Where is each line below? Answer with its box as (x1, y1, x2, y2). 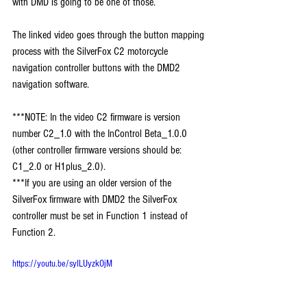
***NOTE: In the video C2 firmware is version (12, 111, 183, 124)
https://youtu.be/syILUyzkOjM (12, 258, 112, 270)
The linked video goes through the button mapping (12, 29, 207, 42)
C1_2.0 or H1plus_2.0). (12, 160, 108, 173)
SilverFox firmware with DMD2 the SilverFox (12, 193, 180, 206)
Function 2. (12, 226, 56, 239)
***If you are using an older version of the (12, 177, 174, 190)
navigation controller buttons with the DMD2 (12, 62, 183, 75)
